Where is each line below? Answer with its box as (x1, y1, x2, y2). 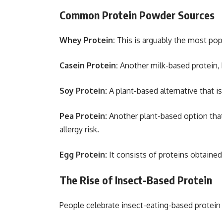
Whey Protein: (59, 35, 115, 45)
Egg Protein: (59, 150, 107, 160)
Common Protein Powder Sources (59, 8, 215, 22)
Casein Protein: (59, 60, 118, 70)
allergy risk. (59, 124, 99, 134)
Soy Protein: (59, 86, 107, 96)
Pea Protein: (59, 111, 109, 121)
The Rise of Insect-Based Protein (59, 173, 212, 187)
